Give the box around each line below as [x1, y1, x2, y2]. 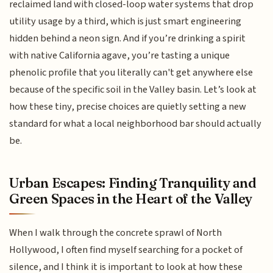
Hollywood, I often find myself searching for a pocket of [9, 243, 243, 258]
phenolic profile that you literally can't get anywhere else [9, 65, 253, 80]
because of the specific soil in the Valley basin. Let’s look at [9, 82, 257, 97]
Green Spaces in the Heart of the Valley [9, 190, 252, 208]
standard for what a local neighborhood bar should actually [9, 116, 262, 131]
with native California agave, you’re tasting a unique [9, 48, 230, 63]
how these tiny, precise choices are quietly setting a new [9, 99, 247, 114]
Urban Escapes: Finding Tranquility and [9, 174, 257, 192]
